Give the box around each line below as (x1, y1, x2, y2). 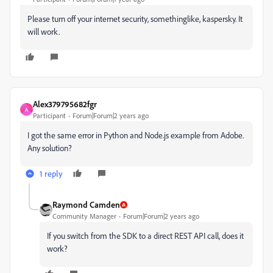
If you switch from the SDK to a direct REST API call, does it (47, 230, 244, 241)
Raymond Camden (52, 199, 120, 210)
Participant (33, 111, 66, 120)
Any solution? (27, 143, 72, 153)
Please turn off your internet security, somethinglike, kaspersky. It (27, 13, 243, 24)
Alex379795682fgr (33, 99, 97, 109)
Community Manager (52, 211, 116, 221)
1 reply (40, 168, 63, 179)
